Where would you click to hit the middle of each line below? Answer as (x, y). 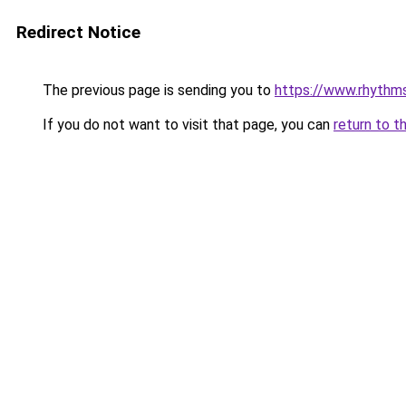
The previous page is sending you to (157, 90)
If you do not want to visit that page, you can (186, 125)
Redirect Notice (78, 32)
